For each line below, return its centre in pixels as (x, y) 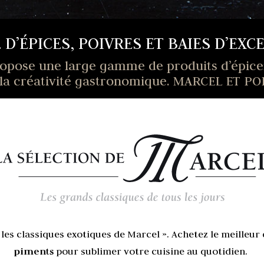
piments (34, 252)
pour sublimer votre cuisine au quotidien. (152, 251)
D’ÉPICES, (39, 43)
